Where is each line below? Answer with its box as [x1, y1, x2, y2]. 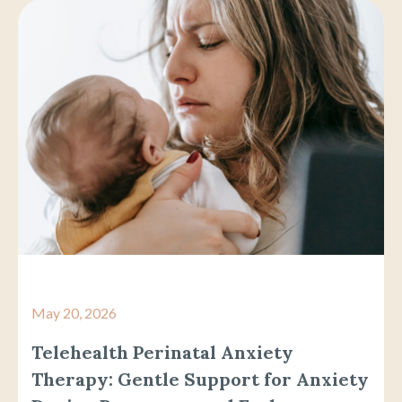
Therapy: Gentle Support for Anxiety [31, 367, 369, 390]
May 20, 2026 [31, 303, 117, 321]
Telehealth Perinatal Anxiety [31, 340, 293, 363]
